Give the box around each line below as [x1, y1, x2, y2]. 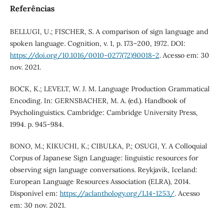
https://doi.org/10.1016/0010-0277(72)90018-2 [9, 50, 159, 60]
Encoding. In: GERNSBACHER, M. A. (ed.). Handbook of [9, 96, 186, 105]
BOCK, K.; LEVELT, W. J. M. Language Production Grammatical [9, 84, 210, 93]
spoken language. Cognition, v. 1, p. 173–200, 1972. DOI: [9, 38, 185, 48]
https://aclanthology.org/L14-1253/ [59, 188, 175, 198]
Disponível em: [9, 188, 60, 198]
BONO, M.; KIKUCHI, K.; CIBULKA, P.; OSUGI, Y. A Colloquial [9, 141, 207, 150]
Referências [9, 3, 55, 13]
